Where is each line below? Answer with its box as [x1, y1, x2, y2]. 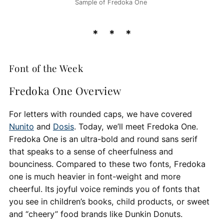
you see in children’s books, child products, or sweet [8, 196, 209, 207]
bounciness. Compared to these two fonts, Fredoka [8, 159, 205, 169]
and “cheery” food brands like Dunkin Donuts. [8, 209, 185, 219]
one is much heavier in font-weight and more [8, 171, 180, 182]
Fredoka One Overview [8, 83, 121, 98]
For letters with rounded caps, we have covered [8, 109, 192, 119]
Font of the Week [8, 61, 83, 74]
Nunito [8, 121, 34, 132]
